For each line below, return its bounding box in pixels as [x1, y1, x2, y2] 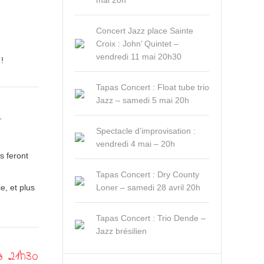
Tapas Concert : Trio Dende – [96, 213, 206, 223]
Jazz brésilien [96, 226, 147, 236]
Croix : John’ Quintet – [96, 39, 179, 48]
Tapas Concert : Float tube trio [96, 82, 209, 92]
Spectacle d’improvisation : [96, 126, 196, 136]
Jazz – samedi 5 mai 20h [96, 95, 189, 105]
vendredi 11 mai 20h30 [96, 52, 181, 61]
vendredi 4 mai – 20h [96, 139, 175, 148]
